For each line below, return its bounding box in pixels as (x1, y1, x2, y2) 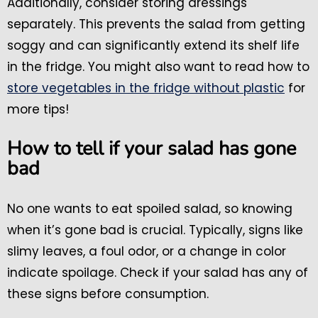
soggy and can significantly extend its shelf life (7, 37, 300, 55)
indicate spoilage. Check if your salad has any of (7, 264, 308, 282)
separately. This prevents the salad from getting (7, 16, 305, 33)
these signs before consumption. (7, 285, 209, 303)
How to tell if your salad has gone (7, 136, 296, 163)
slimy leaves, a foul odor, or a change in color (7, 243, 286, 261)
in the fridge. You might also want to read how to (7, 58, 309, 76)
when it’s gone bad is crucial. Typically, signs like (7, 221, 303, 239)
